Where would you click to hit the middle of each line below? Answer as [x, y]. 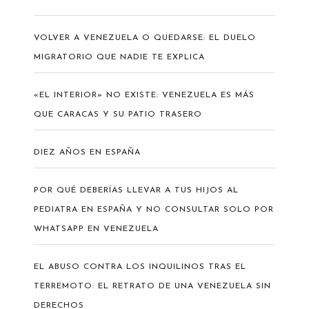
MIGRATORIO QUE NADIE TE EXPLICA [119, 57]
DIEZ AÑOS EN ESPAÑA [87, 152]
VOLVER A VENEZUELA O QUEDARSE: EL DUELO [144, 38]
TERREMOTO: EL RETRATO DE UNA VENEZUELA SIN [152, 286]
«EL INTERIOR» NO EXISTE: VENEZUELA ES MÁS [144, 95]
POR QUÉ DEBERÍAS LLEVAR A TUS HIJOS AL [136, 190]
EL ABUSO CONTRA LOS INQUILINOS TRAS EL [140, 267]
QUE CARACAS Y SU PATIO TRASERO [118, 114]
